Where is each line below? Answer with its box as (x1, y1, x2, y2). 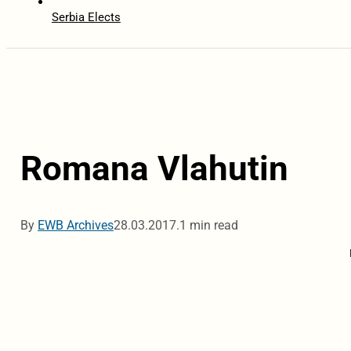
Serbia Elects (51, 10, 121, 25)
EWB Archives (37, 218, 114, 233)
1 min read (179, 218, 238, 233)
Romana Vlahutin (20, 148, 288, 190)
